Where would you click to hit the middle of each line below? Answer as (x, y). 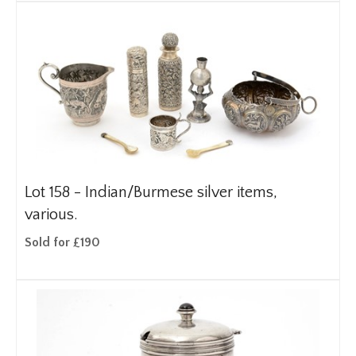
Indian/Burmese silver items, (181, 192)
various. (51, 215)
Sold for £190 (62, 242)
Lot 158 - (55, 192)
